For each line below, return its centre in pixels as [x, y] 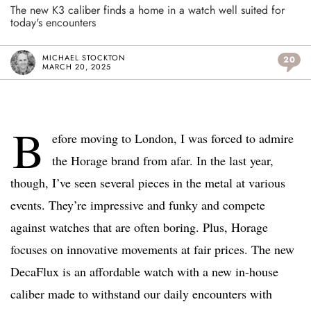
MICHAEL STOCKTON [84, 58]
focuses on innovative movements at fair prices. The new [152, 250]
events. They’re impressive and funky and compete [138, 205]
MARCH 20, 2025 [77, 67]
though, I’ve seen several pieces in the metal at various [148, 183]
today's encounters [53, 23]
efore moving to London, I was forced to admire [173, 138]
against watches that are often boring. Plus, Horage [139, 227]
